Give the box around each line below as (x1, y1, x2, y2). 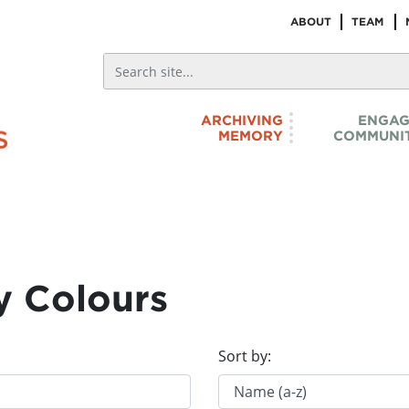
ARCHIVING (201, 112, 283, 128)
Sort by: (218, 346, 271, 366)
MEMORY (218, 128, 283, 143)
